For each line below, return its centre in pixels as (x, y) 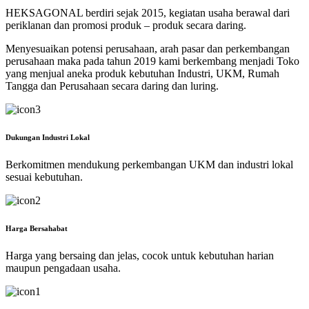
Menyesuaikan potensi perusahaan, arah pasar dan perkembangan (148, 48)
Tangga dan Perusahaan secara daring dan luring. (112, 86)
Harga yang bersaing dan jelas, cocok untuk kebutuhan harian (140, 255)
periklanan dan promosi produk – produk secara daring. (126, 25)
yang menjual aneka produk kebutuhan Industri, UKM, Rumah (142, 73)
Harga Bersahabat (37, 228)
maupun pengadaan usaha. (63, 268)
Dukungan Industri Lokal (48, 137)
